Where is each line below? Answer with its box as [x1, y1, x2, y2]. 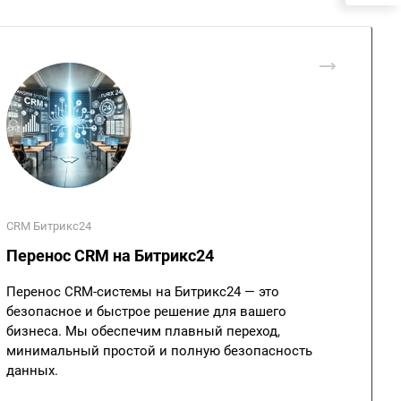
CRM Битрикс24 [6, 219, 91, 233]
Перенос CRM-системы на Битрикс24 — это [6, 284, 279, 300]
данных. [6, 363, 58, 379]
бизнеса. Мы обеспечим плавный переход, [6, 323, 280, 339]
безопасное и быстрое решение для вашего [6, 303, 286, 320]
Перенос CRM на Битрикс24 [6, 246, 214, 265]
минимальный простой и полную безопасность [6, 343, 312, 359]
